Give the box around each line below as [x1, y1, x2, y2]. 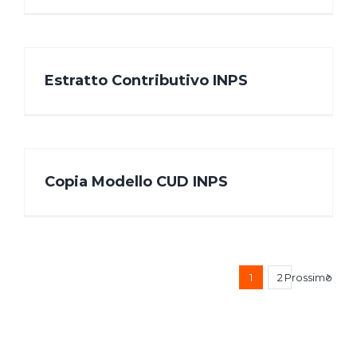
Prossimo [284, 271, 332, 284]
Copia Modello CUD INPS [45, 173, 228, 191]
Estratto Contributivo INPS [45, 72, 248, 90]
